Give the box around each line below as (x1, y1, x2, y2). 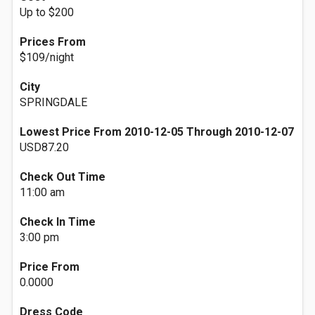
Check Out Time (20, 170, 105, 184)
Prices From (20, 35, 86, 49)
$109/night (20, 51, 74, 64)
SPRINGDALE (20, 96, 87, 109)
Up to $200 (20, 6, 74, 19)
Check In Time (20, 215, 96, 229)
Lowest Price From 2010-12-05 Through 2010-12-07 (20, 125, 294, 139)
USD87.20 (20, 141, 69, 154)
